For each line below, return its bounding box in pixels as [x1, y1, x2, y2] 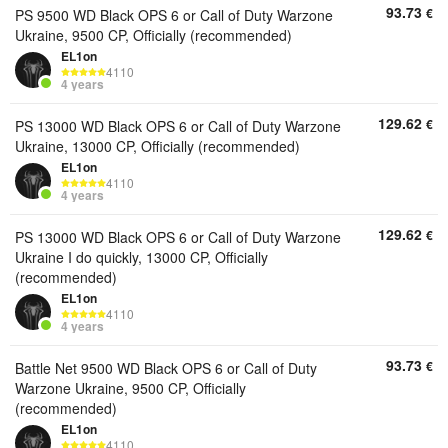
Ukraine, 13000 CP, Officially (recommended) [15, 136, 300, 156]
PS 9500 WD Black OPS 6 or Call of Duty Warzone [15, 5, 333, 25]
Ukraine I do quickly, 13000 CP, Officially [15, 247, 268, 267]
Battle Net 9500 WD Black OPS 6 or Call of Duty [15, 358, 317, 378]
